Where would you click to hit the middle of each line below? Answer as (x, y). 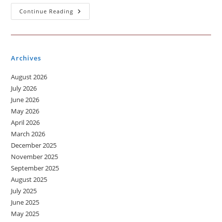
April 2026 (26, 123)
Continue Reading (47, 11)
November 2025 (35, 157)
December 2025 (34, 145)
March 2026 (28, 134)
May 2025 (25, 214)
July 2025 (24, 191)
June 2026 (25, 100)
